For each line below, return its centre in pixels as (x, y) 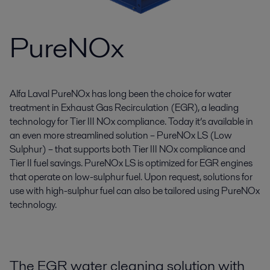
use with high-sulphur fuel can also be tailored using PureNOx (135, 191)
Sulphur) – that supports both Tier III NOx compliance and (127, 149)
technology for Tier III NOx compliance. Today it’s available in (131, 121)
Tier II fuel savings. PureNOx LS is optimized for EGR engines (131, 163)
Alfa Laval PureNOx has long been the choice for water (121, 94)
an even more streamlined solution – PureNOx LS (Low (121, 135)
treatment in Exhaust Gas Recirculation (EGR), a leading (124, 108)
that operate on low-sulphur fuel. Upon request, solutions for (131, 177)
